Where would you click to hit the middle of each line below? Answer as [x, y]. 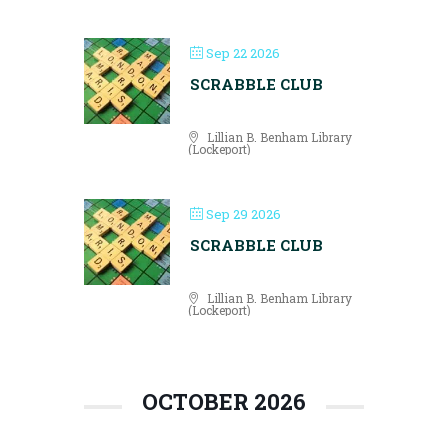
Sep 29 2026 [242, 214]
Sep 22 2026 [241, 53]
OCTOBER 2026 [224, 401]
